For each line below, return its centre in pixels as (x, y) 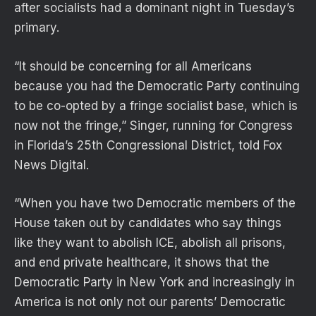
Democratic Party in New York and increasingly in (154, 282)
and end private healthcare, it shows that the (142, 262)
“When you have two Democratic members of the (155, 203)
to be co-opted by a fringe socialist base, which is (156, 105)
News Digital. (53, 165)
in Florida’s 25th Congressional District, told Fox (148, 145)
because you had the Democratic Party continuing (157, 86)
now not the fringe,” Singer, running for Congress (153, 125)
